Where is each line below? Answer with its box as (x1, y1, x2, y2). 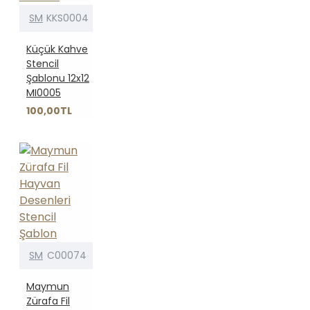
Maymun (26, 279, 69, 293)
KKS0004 (46, 10, 89, 25)
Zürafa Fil (26, 293, 70, 308)
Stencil (26, 56, 59, 71)
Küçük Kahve (26, 42, 88, 56)
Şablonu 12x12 (26, 71, 89, 85)
